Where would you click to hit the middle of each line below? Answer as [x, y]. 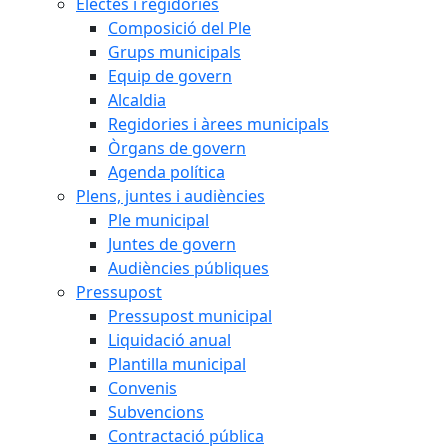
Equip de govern [170, 76]
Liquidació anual [169, 340]
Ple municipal [158, 220]
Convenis [142, 388]
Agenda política [166, 172]
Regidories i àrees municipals [218, 124]
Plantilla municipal [177, 364]
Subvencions [156, 412]
